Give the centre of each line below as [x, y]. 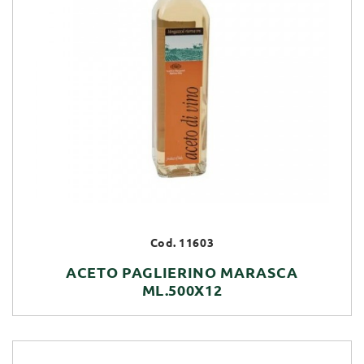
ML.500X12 [182, 290]
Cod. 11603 [182, 243]
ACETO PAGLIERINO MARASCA [182, 272]
